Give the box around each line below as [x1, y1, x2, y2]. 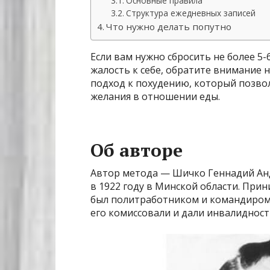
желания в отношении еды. [90, 90, 220, 104]
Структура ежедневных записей [125, 7, 256, 19]
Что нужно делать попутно [106, 20, 232, 33]
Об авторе [90, 138, 183, 163]
